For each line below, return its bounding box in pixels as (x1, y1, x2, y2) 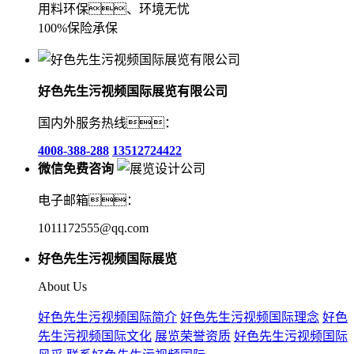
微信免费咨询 (38, 162, 114, 176)
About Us (38, 280, 87, 294)
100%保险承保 (38, 21, 118, 36)
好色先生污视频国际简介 (38, 311, 177, 325)
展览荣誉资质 (155, 330, 231, 344)
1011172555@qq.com (38, 221, 149, 235)
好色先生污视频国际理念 (180, 311, 319, 325)
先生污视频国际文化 (38, 330, 152, 344)
